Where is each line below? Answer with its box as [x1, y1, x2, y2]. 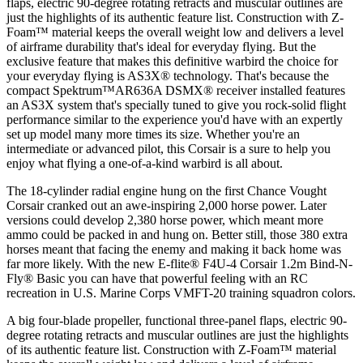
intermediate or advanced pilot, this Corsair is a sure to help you [6, 142, 331, 156]
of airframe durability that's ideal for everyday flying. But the [6, 40, 316, 54]
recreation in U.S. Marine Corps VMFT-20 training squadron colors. [6, 286, 356, 301]
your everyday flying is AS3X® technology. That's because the [6, 69, 329, 83]
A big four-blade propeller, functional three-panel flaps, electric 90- [6, 314, 347, 328]
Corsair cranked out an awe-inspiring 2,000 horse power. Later [6, 199, 327, 213]
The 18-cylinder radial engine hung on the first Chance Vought [6, 184, 327, 199]
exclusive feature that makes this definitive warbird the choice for [6, 54, 338, 69]
